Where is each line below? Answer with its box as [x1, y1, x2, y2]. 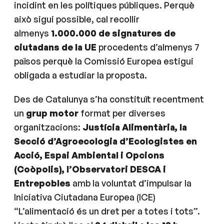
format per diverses [78, 107, 165, 118]
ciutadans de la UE [14, 41, 96, 52]
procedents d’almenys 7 [96, 41, 199, 52]
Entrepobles [14, 177, 70, 188]
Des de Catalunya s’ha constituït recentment [14, 93, 204, 104]
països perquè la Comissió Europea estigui [14, 55, 193, 66]
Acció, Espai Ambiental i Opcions [14, 149, 164, 160]
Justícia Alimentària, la [82, 121, 187, 132]
